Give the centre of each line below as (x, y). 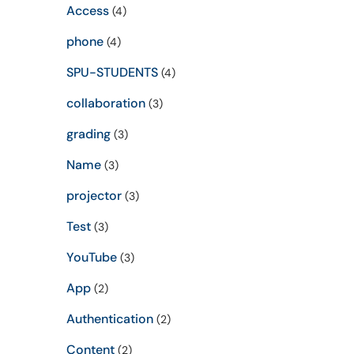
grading (88, 134)
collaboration (105, 103)
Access (87, 11)
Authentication (109, 319)
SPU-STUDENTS (112, 72)
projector (94, 196)
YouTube (91, 257)
